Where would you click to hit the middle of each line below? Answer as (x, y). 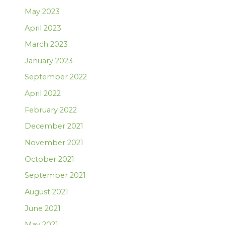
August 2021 (47, 192)
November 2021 (54, 143)
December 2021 (54, 126)
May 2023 (42, 11)
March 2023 (46, 44)
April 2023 (43, 28)
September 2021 (55, 176)
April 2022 (43, 94)
